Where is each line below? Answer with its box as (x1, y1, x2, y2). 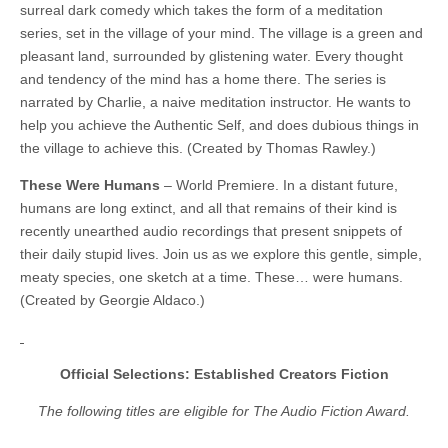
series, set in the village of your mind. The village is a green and (20, 25, 423, 42)
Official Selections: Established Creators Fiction (59, 366, 389, 383)
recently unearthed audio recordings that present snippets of (20, 223, 402, 240)
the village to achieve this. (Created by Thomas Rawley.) (20, 140, 376, 157)
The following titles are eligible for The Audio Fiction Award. (38, 403, 410, 420)
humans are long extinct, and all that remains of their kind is (20, 200, 397, 217)
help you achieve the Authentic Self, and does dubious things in (20, 117, 419, 134)
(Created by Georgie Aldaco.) (20, 292, 205, 309)
